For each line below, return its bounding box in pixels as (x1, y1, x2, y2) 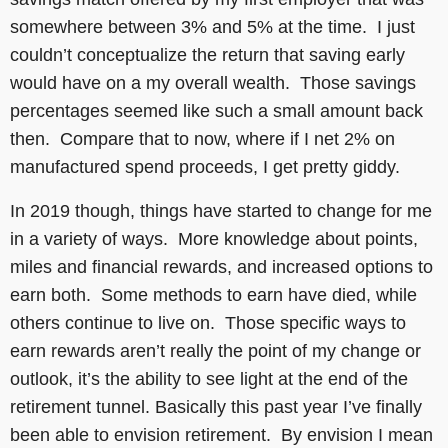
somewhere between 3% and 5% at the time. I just (10, 16, 415, 37)
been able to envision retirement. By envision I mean (10, 424, 433, 445)
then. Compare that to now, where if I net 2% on (10, 128, 395, 149)
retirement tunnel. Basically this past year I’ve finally (10, 396, 422, 417)
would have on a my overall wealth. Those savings (10, 72, 416, 93)
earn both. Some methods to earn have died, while (10, 284, 417, 305)
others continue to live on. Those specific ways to (10, 312, 406, 333)
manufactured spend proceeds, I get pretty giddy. (10, 156, 400, 177)
